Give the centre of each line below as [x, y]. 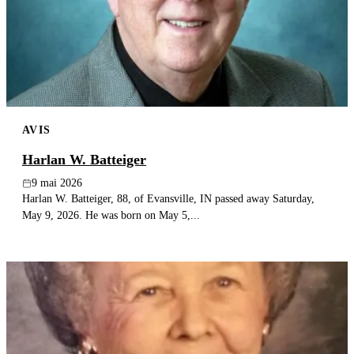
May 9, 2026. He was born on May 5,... [111, 215]
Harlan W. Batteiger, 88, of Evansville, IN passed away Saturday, [168, 199]
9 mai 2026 [57, 183]
